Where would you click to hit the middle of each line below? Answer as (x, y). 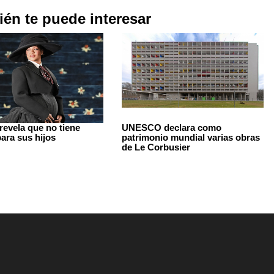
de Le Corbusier (156, 147)
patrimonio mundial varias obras (191, 137)
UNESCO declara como (172, 128)
